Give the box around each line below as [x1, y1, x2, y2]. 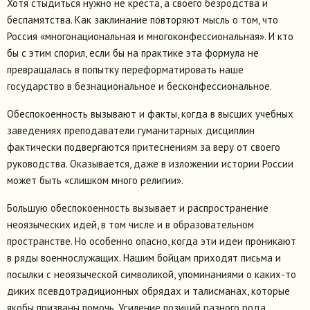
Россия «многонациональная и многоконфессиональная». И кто [7, 30, 293, 44]
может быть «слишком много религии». [7, 174, 183, 188]
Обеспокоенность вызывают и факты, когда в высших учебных [7, 107, 293, 121]
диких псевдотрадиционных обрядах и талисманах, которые [7, 284, 290, 298]
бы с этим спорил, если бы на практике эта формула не [7, 46, 259, 60]
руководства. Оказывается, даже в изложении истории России [7, 157, 293, 171]
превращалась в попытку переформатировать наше [7, 63, 244, 77]
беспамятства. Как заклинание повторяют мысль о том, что [7, 13, 278, 27]
